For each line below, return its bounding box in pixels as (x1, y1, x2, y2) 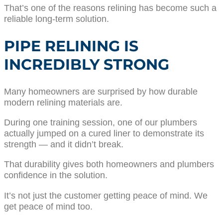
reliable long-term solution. (4, 13, 109, 24)
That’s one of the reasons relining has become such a (4, 2, 217, 13)
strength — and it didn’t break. (4, 139, 123, 150)
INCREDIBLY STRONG (4, 55, 169, 74)
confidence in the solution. (4, 170, 108, 181)
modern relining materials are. (4, 97, 122, 108)
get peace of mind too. (4, 201, 93, 212)
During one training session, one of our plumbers (4, 117, 197, 128)
